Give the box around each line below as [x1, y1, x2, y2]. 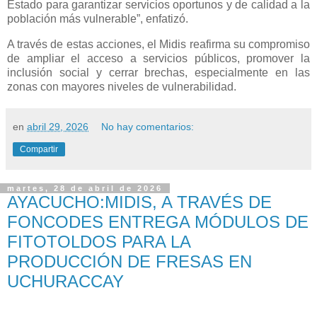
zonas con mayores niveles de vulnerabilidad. [7, 80, 236, 93]
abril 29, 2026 [27, 120, 88, 132]
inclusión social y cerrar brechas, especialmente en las [7, 66, 310, 79]
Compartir [20, 144, 58, 154]
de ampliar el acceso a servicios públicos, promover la [7, 52, 310, 64]
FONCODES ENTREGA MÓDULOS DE [7, 212, 309, 231]
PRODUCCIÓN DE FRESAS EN [7, 251, 252, 271]
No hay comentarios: [101, 120, 195, 132]
